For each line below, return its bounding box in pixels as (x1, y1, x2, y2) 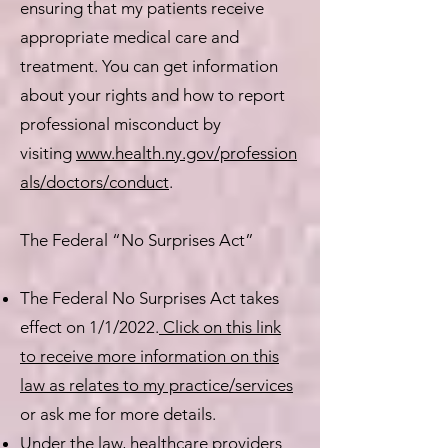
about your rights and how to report (20, 85, 285, 105)
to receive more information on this (20, 346, 279, 366)
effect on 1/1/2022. (20, 317, 159, 337)
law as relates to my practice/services (20, 375, 293, 395)
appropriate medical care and (20, 27, 239, 47)
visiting (20, 143, 76, 163)
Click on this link (159, 317, 281, 337)
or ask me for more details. (20, 404, 216, 424)
